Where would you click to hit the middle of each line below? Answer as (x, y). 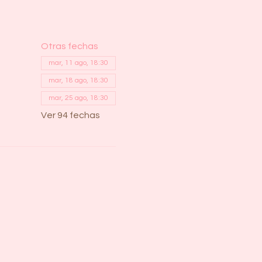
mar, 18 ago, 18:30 (78, 80)
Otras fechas (69, 46)
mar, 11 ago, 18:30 (78, 63)
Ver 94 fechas (70, 115)
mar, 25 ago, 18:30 (78, 98)
